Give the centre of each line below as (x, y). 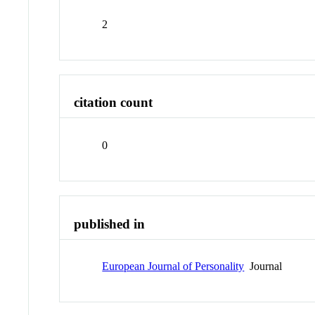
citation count (114, 103)
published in (110, 224)
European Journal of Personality (173, 266)
